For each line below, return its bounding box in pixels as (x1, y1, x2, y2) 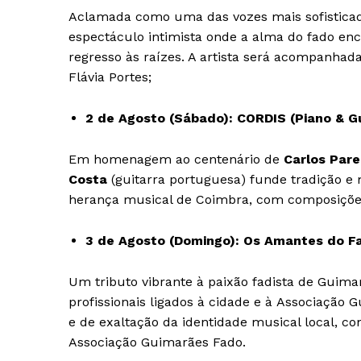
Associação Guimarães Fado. (68, 334, 246, 351)
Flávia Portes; (68, 69, 151, 85)
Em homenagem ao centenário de (68, 151, 284, 168)
